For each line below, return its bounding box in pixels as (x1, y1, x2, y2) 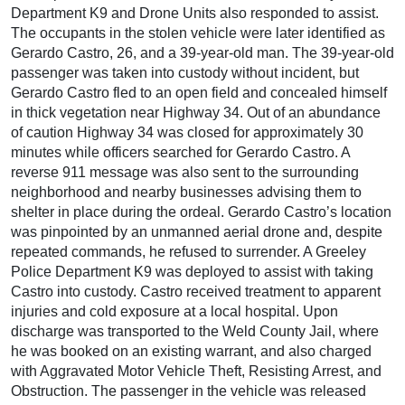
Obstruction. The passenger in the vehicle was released (11, 383, 366, 399)
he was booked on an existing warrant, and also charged (11, 344, 372, 359)
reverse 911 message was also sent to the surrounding (11, 165, 359, 180)
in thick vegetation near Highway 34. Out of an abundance (11, 105, 381, 120)
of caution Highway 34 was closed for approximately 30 (11, 125, 363, 140)
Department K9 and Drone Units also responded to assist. (11, 5, 379, 21)
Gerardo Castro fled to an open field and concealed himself (11, 85, 387, 100)
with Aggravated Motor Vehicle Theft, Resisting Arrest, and (11, 363, 381, 379)
